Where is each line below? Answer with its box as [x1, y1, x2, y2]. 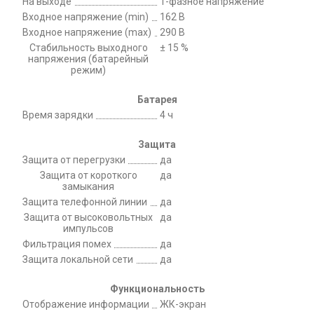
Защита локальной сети [22, 253, 133, 265]
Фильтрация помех [22, 238, 111, 250]
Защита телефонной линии [22, 196, 147, 207]
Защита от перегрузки [22, 153, 125, 165]
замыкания [62, 180, 114, 192]
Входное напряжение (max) [22, 26, 151, 38]
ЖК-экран [160, 298, 206, 310]
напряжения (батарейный [28, 53, 149, 64]
